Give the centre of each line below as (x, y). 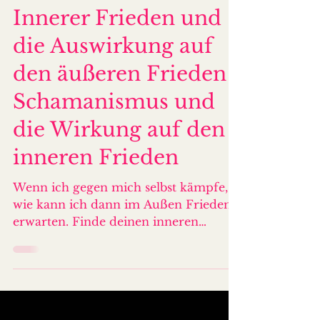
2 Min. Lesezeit (144, 29)
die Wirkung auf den (119, 172)
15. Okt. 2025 (70, 29)
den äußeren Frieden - (127, 117)
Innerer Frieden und (117, 61)
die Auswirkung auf (113, 89)
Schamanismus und (114, 145)
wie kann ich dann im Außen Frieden (122, 247)
